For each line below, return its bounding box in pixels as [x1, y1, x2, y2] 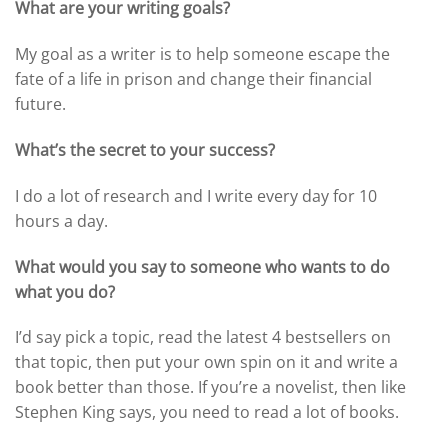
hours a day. [15, 209, 112, 232]
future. [15, 93, 66, 116]
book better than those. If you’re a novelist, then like [15, 376, 406, 399]
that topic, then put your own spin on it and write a [15, 351, 398, 374]
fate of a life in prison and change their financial [15, 68, 372, 91]
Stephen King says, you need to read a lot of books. [15, 401, 399, 424]
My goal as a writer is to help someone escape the [15, 43, 390, 66]
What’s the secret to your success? [15, 138, 275, 161]
